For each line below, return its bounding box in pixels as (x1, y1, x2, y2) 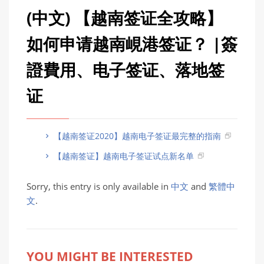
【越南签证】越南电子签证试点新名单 (51, 150, 194, 161)
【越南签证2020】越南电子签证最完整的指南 (51, 130, 221, 141)
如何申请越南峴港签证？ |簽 (27, 32, 237, 55)
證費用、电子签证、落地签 (27, 58, 225, 81)
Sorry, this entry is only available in (27, 180, 171, 193)
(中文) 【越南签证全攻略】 (27, 6, 223, 29)
